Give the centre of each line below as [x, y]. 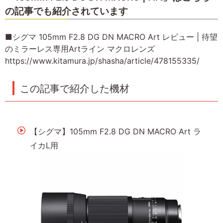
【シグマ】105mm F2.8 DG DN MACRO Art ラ [116, 132]
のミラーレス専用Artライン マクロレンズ [80, 49]
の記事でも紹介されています [66, 11]
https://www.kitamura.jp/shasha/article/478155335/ [102, 61]
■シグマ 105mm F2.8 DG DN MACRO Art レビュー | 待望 [111, 37]
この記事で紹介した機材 [75, 89]
